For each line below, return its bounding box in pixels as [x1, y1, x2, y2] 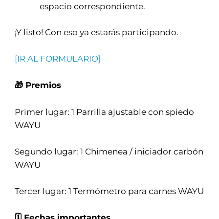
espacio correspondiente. [40, 1, 146, 12]
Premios [25, 80, 61, 90]
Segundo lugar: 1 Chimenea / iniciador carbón [15, 146, 203, 156]
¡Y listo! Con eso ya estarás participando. [15, 26, 178, 37]
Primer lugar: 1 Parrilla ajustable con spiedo [15, 106, 194, 117]
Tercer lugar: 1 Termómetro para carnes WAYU [15, 186, 204, 197]
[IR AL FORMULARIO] [15, 53, 101, 64]
